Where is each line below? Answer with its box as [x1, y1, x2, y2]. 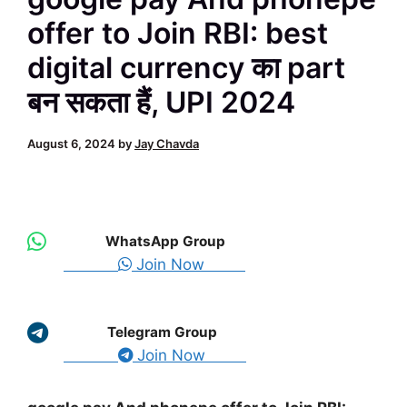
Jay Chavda [134, 135, 199, 151]
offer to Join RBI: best [27, 15, 328, 51]
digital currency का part [27, 49, 345, 85]
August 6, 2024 [27, 135, 115, 151]
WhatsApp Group [105, 233, 225, 251]
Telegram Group [107, 323, 217, 342]
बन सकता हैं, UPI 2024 [27, 84, 295, 120]
